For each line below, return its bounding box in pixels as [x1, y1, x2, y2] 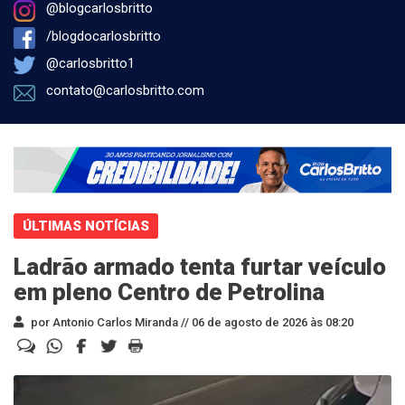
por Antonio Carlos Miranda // [28, 315, 189, 329]
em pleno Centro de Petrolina [14, 278, 325, 306]
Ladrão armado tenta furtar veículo [14, 252, 386, 280]
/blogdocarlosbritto [46, 27, 161, 44]
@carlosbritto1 [46, 55, 135, 71]
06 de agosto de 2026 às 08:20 [189, 315, 353, 329]
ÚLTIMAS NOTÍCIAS [23, 217, 149, 234]
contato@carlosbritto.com [46, 82, 204, 99]
